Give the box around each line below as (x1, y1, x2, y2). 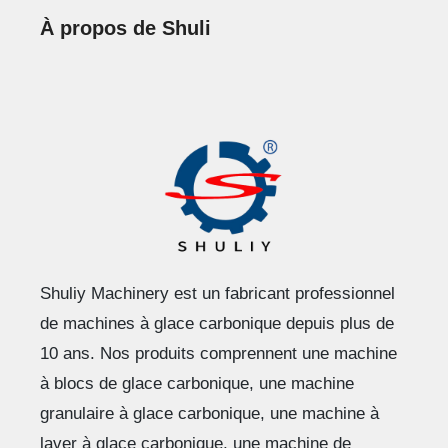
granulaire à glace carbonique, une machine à (40, 404, 379, 424)
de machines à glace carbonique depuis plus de (40, 314, 394, 334)
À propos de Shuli (40, 17, 211, 40)
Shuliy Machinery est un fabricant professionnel (40, 284, 395, 304)
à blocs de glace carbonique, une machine (40, 374, 354, 394)
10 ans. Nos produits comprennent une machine (40, 344, 397, 364)
